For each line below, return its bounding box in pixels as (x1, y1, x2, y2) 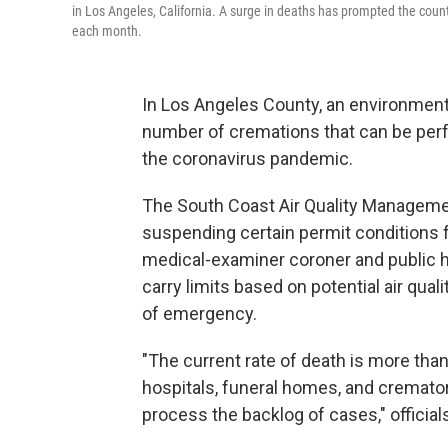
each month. (72, 23, 142, 39)
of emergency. (142, 303, 257, 324)
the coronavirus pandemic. (142, 148, 353, 169)
